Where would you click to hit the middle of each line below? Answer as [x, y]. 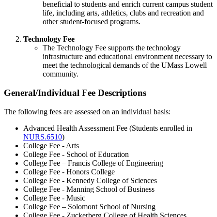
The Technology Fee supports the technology [112, 48]
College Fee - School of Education [76, 154]
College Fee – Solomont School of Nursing [89, 206]
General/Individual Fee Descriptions [75, 93]
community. [61, 74]
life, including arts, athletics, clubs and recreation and [123, 13]
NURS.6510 [43, 137]
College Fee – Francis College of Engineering [93, 163]
